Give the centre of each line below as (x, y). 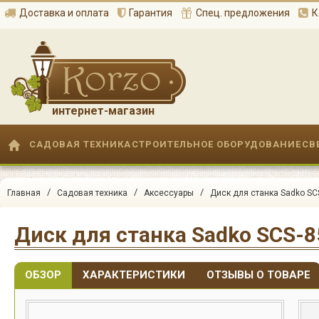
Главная (24, 193)
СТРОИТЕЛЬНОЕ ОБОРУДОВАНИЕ (216, 144)
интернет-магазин (103, 111)
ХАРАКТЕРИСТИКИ (134, 274)
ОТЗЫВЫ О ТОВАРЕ (258, 274)
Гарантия (151, 13)
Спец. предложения (243, 13)
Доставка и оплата (64, 13)
